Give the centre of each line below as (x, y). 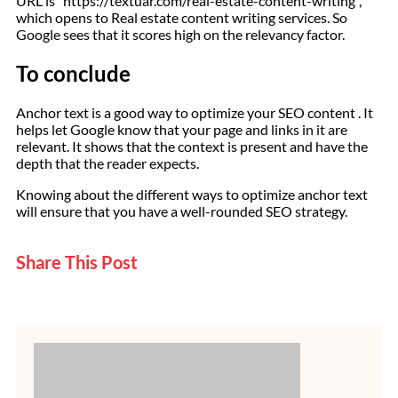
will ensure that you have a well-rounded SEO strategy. (182, 211)
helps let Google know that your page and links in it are (182, 129)
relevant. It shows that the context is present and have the (192, 146)
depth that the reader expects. (107, 163)
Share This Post (77, 262)
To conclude (73, 73)
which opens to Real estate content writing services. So (182, 18)
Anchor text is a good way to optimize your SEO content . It (195, 112)
